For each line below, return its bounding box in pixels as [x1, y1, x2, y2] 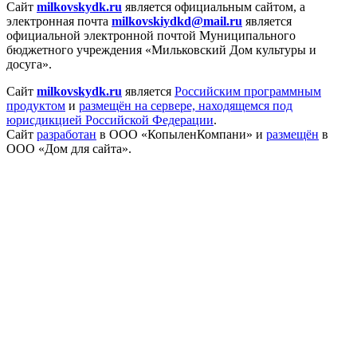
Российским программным [175, 84, 321, 98]
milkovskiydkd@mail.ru [112, 14, 242, 28]
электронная [6, 14, 77, 28]
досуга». [6, 57, 52, 71]
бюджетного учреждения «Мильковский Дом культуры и [6, 43, 316, 57]
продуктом [6, 99, 65, 112]
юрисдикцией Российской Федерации [6, 113, 214, 127]
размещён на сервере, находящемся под [79, 99, 292, 112]
